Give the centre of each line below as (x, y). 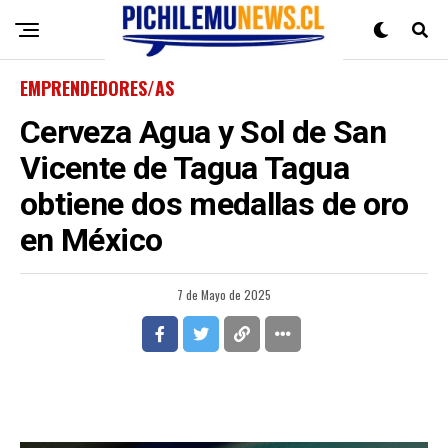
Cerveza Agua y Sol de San (203, 132)
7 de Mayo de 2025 (224, 294)
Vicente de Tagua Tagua (184, 168)
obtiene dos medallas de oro (214, 204)
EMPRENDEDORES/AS (97, 88)
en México (91, 240)
